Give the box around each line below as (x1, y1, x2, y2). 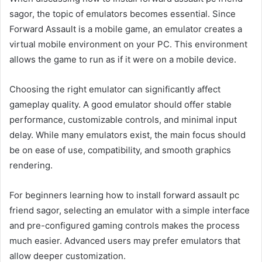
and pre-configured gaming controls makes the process (9, 219, 240, 231)
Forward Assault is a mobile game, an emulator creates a (9, 23, 242, 35)
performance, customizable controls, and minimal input (9, 113, 237, 125)
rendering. (9, 159, 53, 171)
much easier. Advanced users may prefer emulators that (9, 235, 240, 246)
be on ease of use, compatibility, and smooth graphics (9, 144, 231, 156)
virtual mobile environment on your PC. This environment (9, 38, 247, 50)
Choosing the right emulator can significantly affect (9, 83, 220, 95)
